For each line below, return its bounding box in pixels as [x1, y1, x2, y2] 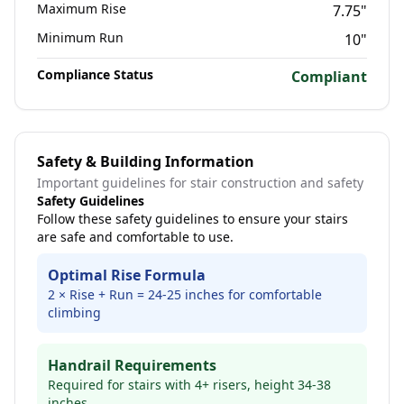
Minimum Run [37, 29, 124, 46]
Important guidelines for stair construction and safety [37, 174, 363, 191]
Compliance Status [37, 66, 153, 83]
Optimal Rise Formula [48, 265, 206, 285]
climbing [48, 304, 101, 321]
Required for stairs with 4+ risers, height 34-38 [48, 376, 331, 393]
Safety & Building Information [37, 151, 254, 171]
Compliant [291, 67, 367, 87]
